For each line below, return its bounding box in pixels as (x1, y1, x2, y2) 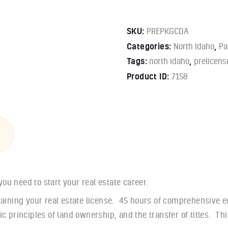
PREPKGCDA (147, 25, 189, 36)
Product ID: (127, 71, 172, 82)
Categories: (127, 40, 174, 51)
